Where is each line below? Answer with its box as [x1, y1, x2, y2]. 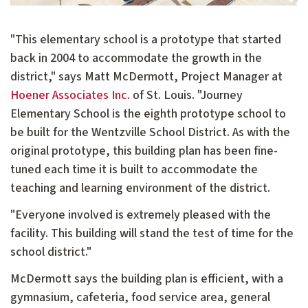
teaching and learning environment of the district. [10, 179, 270, 197]
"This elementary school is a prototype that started [10, 31, 281, 49]
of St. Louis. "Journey [130, 87, 243, 104]
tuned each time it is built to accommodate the [10, 161, 258, 179]
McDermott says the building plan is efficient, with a [10, 270, 283, 288]
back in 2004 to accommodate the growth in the [10, 49, 262, 67]
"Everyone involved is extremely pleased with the [10, 206, 271, 224]
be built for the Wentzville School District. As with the [10, 124, 290, 142]
